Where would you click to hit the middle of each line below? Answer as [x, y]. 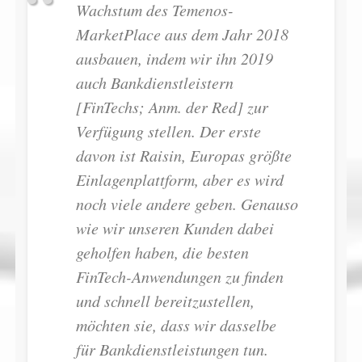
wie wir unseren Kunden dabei [175, 228]
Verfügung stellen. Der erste [168, 131]
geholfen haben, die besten [162, 253]
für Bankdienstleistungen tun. [172, 349]
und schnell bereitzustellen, [165, 301]
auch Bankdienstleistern [154, 83]
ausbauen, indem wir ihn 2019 [174, 59]
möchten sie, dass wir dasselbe [176, 325]
